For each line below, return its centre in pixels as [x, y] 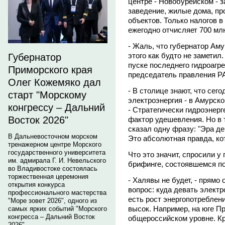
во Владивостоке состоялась [53, 168]
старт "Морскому [47, 95]
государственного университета [57, 152]
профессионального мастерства [57, 193]
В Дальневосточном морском [53, 136]
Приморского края [50, 70]
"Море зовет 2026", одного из [52, 201]
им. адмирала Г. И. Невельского [57, 160]
